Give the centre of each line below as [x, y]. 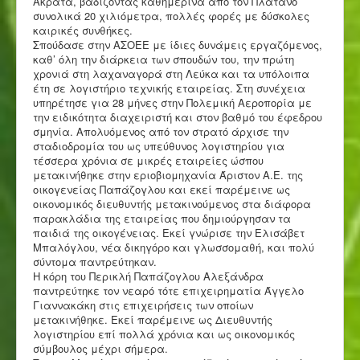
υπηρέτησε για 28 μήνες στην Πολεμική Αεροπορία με [172, 102]
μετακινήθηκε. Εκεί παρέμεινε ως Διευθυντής [153, 319]
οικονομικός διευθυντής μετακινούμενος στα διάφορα [172, 203]
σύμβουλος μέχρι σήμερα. [100, 348]
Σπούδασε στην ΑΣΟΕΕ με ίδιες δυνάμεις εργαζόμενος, [178, 44]
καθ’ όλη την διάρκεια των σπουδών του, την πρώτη [164, 59]
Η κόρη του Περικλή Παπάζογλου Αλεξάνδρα [148, 276]
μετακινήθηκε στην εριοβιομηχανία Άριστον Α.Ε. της [168, 174]
